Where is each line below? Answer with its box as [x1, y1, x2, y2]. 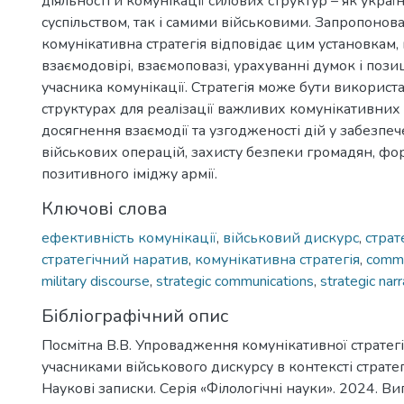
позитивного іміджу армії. [41, 164, 217, 184]
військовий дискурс [223, 228, 359, 248]
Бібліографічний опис [41, 304, 228, 328]
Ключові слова [41, 197, 168, 221]
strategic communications [156, 271, 314, 291]
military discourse [41, 271, 150, 291]
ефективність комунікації [41, 228, 216, 248]
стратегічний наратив [41, 250, 188, 270]
